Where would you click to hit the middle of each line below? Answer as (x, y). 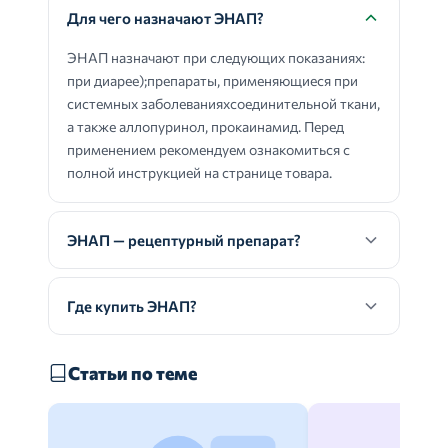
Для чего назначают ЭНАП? (165, 18)
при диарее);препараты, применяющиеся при (212, 80)
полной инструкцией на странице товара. (199, 172)
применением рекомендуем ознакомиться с (208, 149)
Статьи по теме (132, 373)
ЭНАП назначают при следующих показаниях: (216, 57)
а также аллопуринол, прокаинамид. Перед (205, 126)
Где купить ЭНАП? (132, 306)
